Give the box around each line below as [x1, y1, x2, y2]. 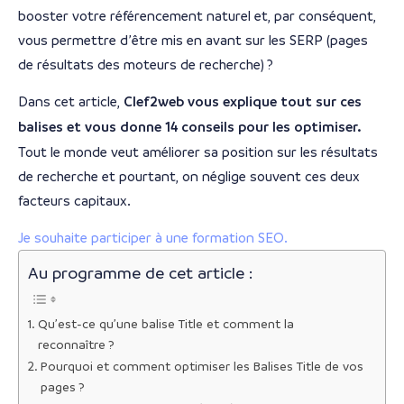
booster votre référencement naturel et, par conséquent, [18, 7, 376, 23]
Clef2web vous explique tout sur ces [124, 94, 362, 110]
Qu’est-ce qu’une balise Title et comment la [37, 317, 294, 332]
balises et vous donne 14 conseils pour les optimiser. [18, 119, 362, 135]
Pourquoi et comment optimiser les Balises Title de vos [40, 360, 363, 374]
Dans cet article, [18, 94, 124, 109]
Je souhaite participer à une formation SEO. [18, 230, 288, 246]
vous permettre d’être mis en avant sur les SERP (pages [18, 32, 368, 48]
